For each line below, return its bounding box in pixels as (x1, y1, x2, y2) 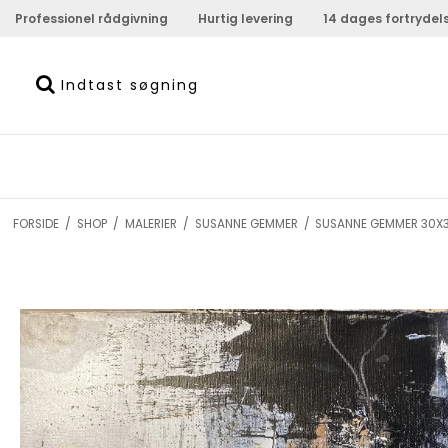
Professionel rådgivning (15, 10, 168, 27)
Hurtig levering (198, 10, 293, 27)
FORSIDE (12, 215, 59, 232)
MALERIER (124, 215, 177, 232)
